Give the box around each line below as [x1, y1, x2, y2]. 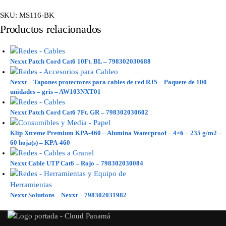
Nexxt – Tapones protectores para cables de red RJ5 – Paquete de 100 [10, 78, 207, 86]
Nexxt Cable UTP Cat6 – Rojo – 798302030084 [10, 159, 143, 167]
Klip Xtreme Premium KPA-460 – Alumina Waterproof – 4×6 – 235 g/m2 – [10, 129, 222, 137]
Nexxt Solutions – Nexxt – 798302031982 [10, 191, 127, 199]
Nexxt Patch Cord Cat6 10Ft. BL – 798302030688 [10, 58, 151, 66]
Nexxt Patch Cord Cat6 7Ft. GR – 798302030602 [10, 108, 148, 117]
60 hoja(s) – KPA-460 [10, 139, 70, 147]
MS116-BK [19, 11, 54, 20]
